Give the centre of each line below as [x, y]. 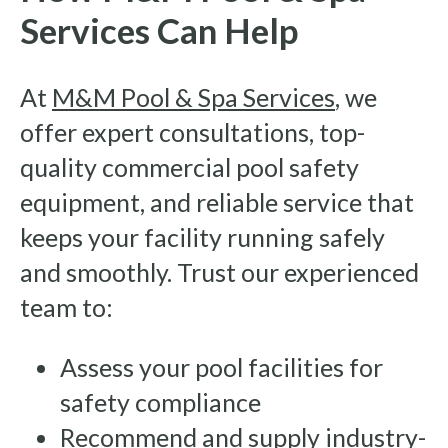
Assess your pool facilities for [221, 367]
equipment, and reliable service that [217, 202]
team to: [66, 307]
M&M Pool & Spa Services [193, 97]
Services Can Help [159, 30]
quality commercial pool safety [189, 167]
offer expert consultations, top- [192, 132]
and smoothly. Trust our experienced [219, 272]
